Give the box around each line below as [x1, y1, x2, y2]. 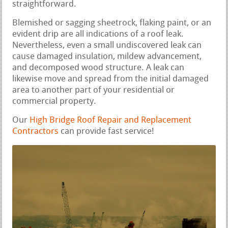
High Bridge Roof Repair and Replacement [30, 116, 192, 125]
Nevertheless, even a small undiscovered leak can [12, 41, 202, 50]
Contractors [12, 127, 59, 136]
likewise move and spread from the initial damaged [12, 75, 209, 84]
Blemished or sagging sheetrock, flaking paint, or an [12, 19, 212, 28]
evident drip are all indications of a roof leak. [12, 30, 184, 39]
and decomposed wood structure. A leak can [12, 64, 185, 73]
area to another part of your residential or [12, 86, 175, 95]
